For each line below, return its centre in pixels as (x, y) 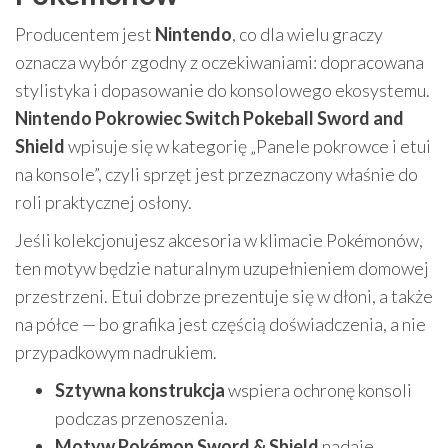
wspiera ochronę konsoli (318, 390)
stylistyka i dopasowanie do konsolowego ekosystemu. (222, 90)
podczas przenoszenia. (141, 418)
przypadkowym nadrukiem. (116, 352)
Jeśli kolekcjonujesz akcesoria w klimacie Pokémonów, (219, 240)
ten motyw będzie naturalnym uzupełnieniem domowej (222, 268)
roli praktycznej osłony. (103, 202)
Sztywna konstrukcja (140, 390)
